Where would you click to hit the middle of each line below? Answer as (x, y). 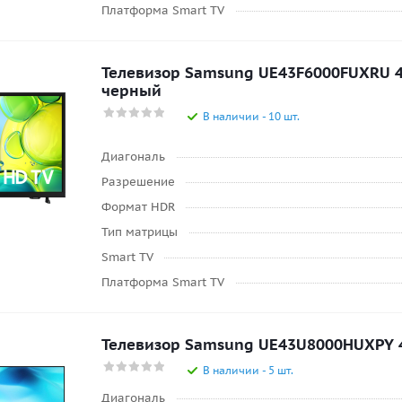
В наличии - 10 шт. (251, 116)
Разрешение (138, 182)
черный (131, 91)
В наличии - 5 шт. (248, 370)
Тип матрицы (140, 232)
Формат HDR (138, 207)
